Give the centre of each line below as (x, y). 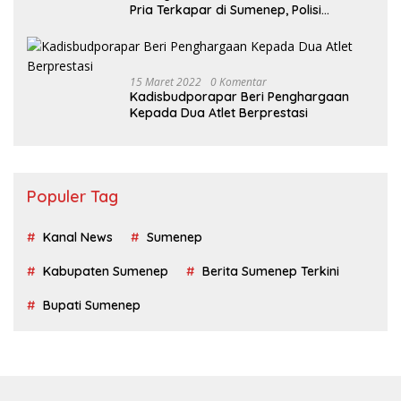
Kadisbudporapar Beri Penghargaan (239, 97)
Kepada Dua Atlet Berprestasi (219, 113)
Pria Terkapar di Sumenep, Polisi (226, 10)
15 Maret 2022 (166, 82)
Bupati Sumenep (92, 306)
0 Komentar (239, 82)
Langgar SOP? (173, 26)
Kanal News (78, 238)
